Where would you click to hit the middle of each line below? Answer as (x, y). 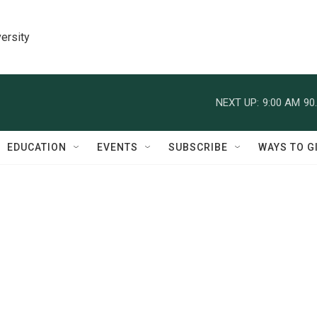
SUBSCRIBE (198, 147)
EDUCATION (37, 147)
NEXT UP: (237, 102)
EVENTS (117, 147)
